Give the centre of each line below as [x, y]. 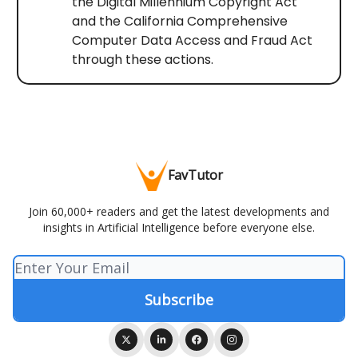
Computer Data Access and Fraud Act [192, 41]
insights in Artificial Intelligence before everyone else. [179, 228]
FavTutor [195, 175]
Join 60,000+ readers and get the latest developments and [179, 212]
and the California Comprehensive [179, 22]
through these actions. [142, 60]
